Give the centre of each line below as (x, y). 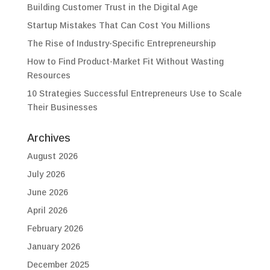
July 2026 (46, 174)
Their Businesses (62, 107)
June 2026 (47, 192)
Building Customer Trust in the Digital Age (112, 7)
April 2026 (47, 210)
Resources (49, 75)
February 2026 (55, 228)
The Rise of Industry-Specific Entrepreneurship (121, 43)
